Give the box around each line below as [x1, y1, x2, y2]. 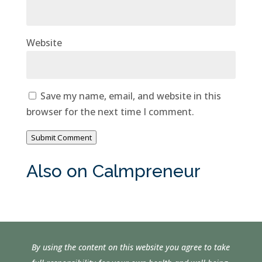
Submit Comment [30, 132, 92, 143]
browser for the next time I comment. [26, 105, 194, 118]
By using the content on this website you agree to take [32, 241, 230, 253]
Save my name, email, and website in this [40, 89, 221, 102]
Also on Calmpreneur [26, 160, 201, 181]
